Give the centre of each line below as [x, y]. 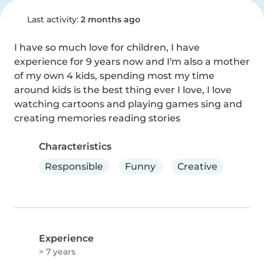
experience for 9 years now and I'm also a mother [132, 62]
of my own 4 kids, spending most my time [114, 76]
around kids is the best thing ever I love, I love [123, 90]
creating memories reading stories [97, 118]
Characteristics [75, 146]
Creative [197, 166]
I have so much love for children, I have [107, 47]
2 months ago [110, 19]
